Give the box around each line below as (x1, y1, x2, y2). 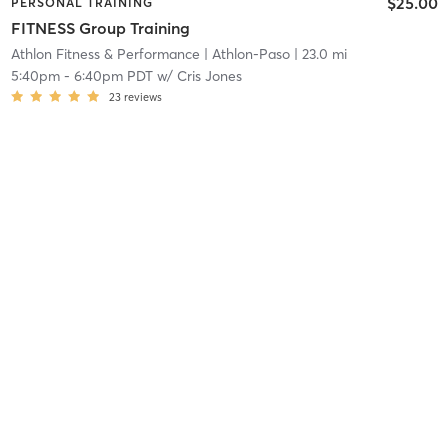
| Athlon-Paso (199, 45, 290, 64)
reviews (123, 90, 162, 105)
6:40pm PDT (73, 67, 153, 86)
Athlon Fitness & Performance (10, 45, 200, 64)
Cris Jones (176, 67, 242, 86)
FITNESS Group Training (10, 18, 190, 39)
